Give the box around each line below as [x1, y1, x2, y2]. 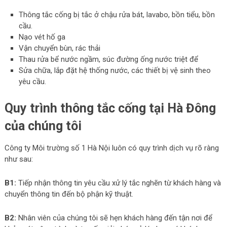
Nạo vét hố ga [19, 32, 66, 42]
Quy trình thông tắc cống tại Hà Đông [4, 100, 216, 116]
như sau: [4, 154, 33, 164]
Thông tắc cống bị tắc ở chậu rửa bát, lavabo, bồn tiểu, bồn [19, 10, 215, 19]
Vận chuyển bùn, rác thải [19, 44, 101, 53]
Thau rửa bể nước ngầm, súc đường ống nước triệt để [19, 55, 199, 64]
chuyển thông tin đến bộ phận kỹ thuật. [4, 189, 133, 199]
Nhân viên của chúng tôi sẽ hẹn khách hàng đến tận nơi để [16, 213, 212, 222]
